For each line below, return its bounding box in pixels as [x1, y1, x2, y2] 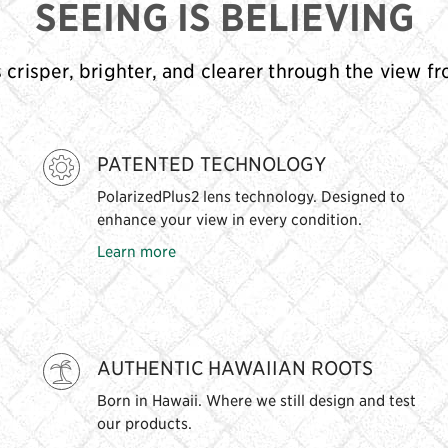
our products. [96, 413, 192, 433]
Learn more [96, 241, 176, 261]
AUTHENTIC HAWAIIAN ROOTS [96, 356, 373, 380]
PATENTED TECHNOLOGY [96, 152, 326, 176]
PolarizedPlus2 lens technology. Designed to [96, 186, 405, 206]
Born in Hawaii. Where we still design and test [96, 390, 416, 410]
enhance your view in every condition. [96, 209, 362, 229]
